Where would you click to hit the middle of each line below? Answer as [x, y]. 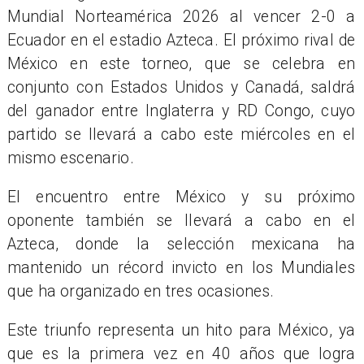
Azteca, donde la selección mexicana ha [181, 244]
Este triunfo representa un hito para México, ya [181, 331]
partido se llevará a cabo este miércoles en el [181, 134]
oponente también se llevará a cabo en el [181, 220]
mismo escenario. [70, 158]
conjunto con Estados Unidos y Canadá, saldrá [181, 87]
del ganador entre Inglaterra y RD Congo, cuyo [181, 110]
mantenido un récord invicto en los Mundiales [181, 267]
